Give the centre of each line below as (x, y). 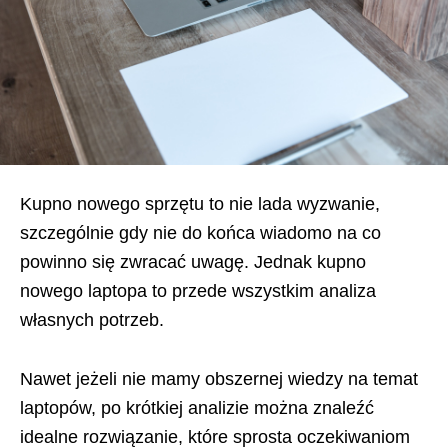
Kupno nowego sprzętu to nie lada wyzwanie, (200, 203)
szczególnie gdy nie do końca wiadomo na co (200, 232)
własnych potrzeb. (92, 319)
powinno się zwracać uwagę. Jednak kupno (193, 261)
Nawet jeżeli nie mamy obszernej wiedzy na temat (219, 378)
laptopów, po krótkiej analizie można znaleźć (197, 407)
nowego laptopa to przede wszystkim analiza (198, 290)
